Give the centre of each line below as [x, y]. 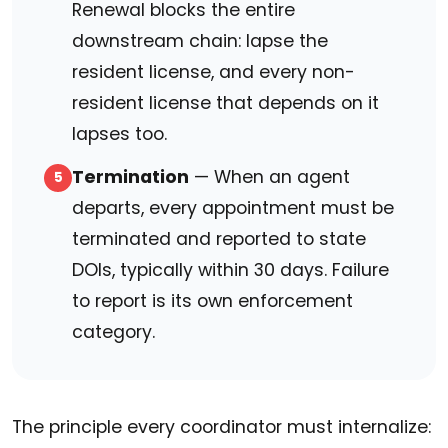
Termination [130, 177]
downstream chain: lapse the [200, 41]
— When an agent [269, 177]
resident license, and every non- [213, 72]
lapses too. [119, 134]
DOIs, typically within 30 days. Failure [230, 270]
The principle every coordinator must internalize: [221, 427]
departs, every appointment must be [233, 208]
